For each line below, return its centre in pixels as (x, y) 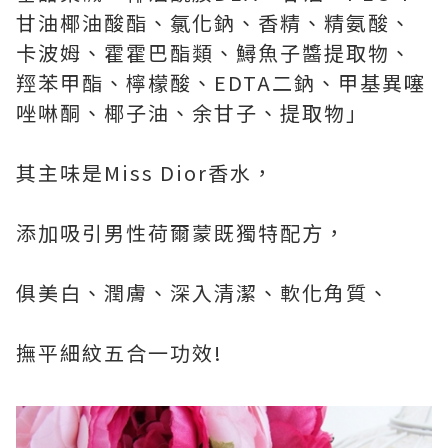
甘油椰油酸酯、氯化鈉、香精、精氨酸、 (214, 22)
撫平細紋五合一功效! (119, 352)
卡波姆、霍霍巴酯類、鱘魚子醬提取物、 (214, 52)
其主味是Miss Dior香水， (145, 172)
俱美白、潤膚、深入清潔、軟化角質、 (203, 292)
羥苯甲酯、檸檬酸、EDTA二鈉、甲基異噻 (221, 82)
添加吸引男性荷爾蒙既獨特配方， (181, 232)
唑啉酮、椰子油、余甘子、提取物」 (192, 112)
